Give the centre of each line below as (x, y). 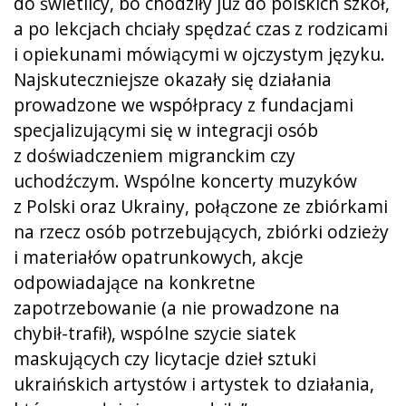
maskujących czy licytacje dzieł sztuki (165, 358)
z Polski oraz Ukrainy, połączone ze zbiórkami (201, 206)
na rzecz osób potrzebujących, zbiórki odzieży (201, 231)
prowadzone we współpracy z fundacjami (184, 104)
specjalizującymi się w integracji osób (166, 130)
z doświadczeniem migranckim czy (155, 155)
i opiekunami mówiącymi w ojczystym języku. (199, 53)
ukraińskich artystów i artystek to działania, (194, 383)
